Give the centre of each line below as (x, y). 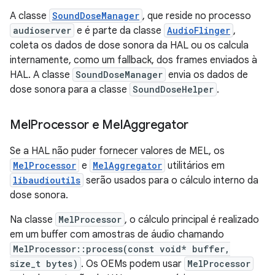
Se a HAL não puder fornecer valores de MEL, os (117, 151)
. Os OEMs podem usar (133, 264)
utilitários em (195, 165)
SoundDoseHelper (173, 89)
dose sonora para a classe (70, 89)
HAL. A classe (41, 75)
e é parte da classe (119, 30)
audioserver (42, 30)
